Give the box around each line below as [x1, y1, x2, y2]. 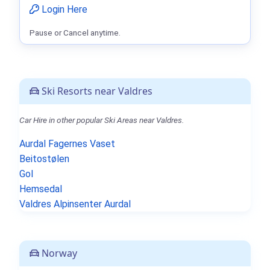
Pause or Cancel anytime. [30, 28, 121, 38]
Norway [39, 246, 77, 260]
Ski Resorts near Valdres [39, 84, 152, 98]
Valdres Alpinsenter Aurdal [19, 198, 131, 210]
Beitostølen [19, 153, 69, 165]
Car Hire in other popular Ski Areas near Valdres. [19, 115, 184, 125]
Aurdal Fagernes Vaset [19, 138, 115, 150]
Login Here [39, 4, 87, 16]
